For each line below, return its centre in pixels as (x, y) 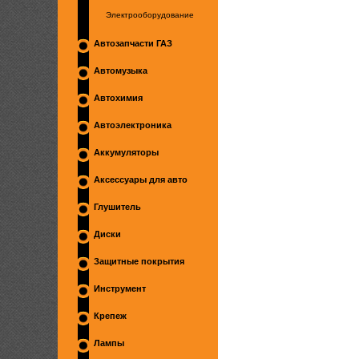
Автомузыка (121, 71)
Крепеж (110, 316)
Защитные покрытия (139, 261)
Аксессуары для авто (141, 179)
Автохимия (118, 98)
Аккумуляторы (126, 152)
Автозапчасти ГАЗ (133, 43)
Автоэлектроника (133, 125)
